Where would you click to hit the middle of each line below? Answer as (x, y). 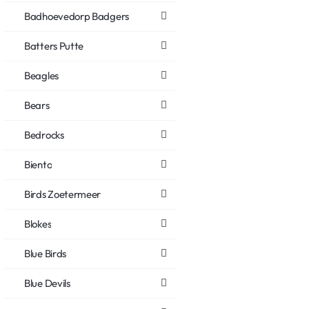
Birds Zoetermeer (63, 194)
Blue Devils (47, 283)
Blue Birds (45, 253)
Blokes (38, 223)
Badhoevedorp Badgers (77, 16)
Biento (38, 164)
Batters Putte (54, 46)
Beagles (41, 75)
